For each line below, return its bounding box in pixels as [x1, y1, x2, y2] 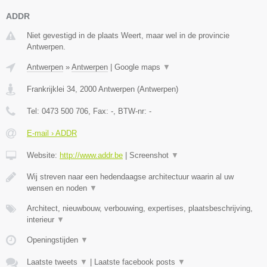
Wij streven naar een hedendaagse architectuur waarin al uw [27, 172, 234, 182]
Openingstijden [27, 235, 80, 245]
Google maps [114, 63, 163, 72]
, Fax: [88, 107, 111, 116]
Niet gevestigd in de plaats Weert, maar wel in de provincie [27, 31, 229, 41]
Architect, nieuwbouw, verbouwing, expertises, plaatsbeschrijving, [27, 204, 253, 213]
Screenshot [129, 151, 171, 160]
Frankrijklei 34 [27, 85, 75, 94]
